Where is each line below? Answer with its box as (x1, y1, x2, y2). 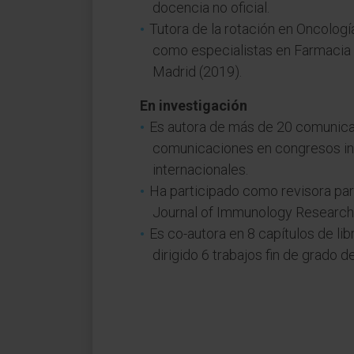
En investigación (140, 97, 247, 114)
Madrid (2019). (153, 63, 242, 80)
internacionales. (153, 161, 248, 178)
